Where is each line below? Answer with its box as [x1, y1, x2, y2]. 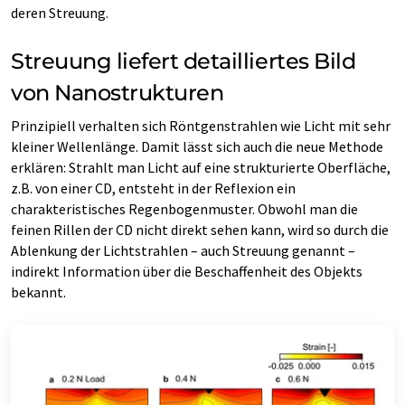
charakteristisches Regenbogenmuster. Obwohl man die [11, 199, 358, 218]
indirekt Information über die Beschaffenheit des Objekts [11, 261, 363, 280]
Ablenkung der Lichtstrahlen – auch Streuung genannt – [11, 240, 355, 259]
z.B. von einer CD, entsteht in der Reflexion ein [11, 178, 296, 197]
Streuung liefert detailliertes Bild [11, 47, 356, 74]
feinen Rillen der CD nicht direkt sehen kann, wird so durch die [11, 220, 389, 239]
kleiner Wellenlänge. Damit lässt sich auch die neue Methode [11, 137, 383, 155]
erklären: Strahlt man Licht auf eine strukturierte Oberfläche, [11, 157, 391, 176]
